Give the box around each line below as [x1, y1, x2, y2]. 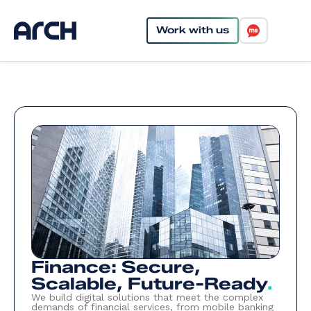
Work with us [156, 24, 229, 36]
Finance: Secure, [31, 257, 201, 277]
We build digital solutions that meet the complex [31, 292, 263, 303]
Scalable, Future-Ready [31, 274, 267, 294]
